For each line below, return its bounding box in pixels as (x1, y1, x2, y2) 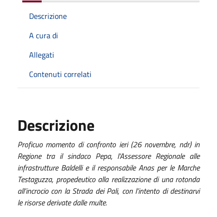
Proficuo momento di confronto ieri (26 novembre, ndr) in (17, 138, 200, 150)
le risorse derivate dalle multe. (17, 196, 107, 208)
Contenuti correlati (29, 68, 92, 80)
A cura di (29, 29, 58, 41)
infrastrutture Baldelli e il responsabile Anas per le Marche (17, 161, 200, 173)
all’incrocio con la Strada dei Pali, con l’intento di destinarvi (17, 185, 200, 197)
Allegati (29, 48, 54, 61)
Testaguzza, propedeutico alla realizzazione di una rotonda (17, 173, 200, 185)
